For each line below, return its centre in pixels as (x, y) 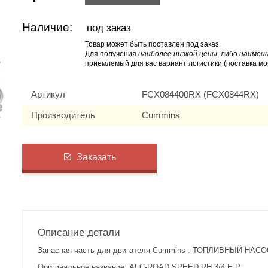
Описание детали (79, 232)
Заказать (97, 157)
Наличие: (48, 27)
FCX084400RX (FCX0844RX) (201, 94)
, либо (229, 54)
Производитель (63, 115)
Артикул (48, 94)
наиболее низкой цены (178, 54)
